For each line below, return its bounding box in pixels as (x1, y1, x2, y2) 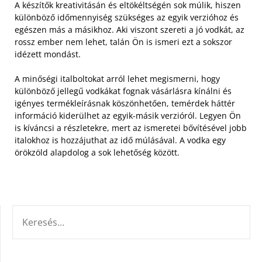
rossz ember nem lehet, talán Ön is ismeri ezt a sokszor (15, 36, 232, 47)
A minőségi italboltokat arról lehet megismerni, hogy (15, 73, 220, 84)
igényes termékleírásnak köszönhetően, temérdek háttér (15, 98, 235, 109)
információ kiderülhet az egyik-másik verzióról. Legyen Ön (15, 110, 241, 121)
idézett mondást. (15, 49, 81, 60)
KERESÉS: (12, 206, 48, 218)
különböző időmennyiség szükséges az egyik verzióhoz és (15, 12, 239, 23)
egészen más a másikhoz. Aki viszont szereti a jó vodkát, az (15, 24, 244, 35)
